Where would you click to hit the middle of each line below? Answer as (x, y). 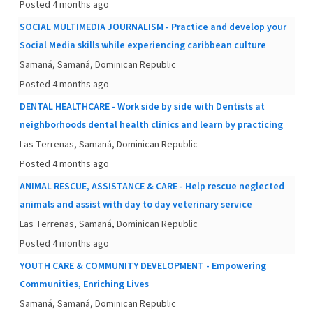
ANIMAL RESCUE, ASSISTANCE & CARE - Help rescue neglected (152, 187)
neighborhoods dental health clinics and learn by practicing (151, 125)
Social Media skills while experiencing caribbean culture (143, 45)
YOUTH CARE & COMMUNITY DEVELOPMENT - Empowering (143, 266)
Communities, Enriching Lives (84, 284)
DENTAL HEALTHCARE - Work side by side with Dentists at (142, 107)
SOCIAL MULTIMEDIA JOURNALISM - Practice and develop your (153, 27)
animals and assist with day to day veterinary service (136, 205)
